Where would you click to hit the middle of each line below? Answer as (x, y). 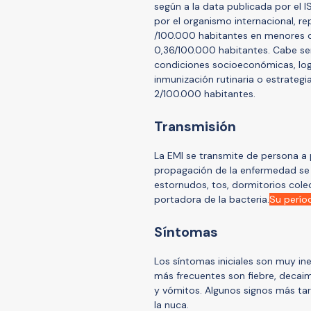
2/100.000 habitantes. (209, 93)
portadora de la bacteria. (212, 199)
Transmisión (195, 126)
